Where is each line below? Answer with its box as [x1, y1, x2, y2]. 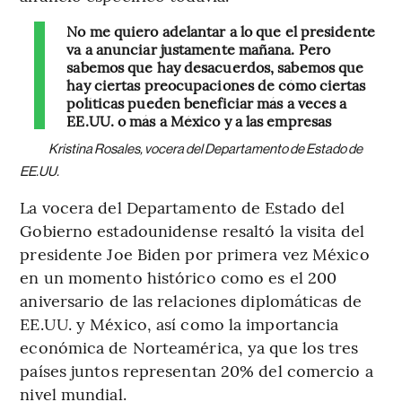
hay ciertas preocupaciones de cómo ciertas [66, 74, 366, 95]
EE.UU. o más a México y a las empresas [66, 110, 332, 131]
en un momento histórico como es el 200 [20, 266, 337, 289]
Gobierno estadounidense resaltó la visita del [20, 219, 364, 242]
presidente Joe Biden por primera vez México [20, 242, 370, 266]
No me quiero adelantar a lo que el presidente [66, 21, 375, 41]
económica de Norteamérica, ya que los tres [20, 336, 359, 359]
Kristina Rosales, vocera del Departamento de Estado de [48, 141, 363, 157]
